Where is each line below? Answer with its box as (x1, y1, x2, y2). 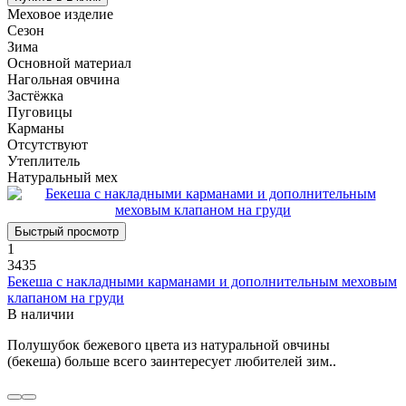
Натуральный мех (7, 169, 118, 185)
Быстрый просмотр (14, 224, 119, 238)
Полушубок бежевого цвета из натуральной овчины (7, 336, 330, 353)
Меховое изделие (7, 5, 113, 22)
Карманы (7, 120, 64, 136)
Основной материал (7, 54, 131, 71)
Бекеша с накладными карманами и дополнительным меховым (7, 273, 397, 289)
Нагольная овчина (7, 71, 120, 87)
